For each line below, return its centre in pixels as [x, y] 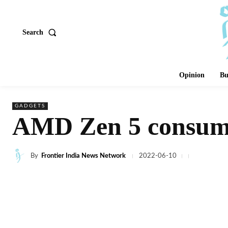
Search [33, 32]
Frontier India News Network [83, 156]
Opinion [192, 75]
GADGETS [30, 106]
